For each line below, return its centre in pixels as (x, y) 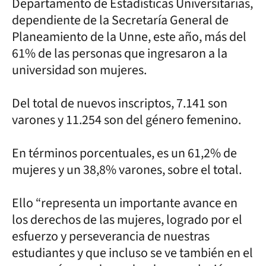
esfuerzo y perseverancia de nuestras (111, 236)
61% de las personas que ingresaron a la (120, 53)
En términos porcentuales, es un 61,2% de (124, 153)
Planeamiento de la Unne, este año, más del (129, 37)
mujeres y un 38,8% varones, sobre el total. (128, 170)
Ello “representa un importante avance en (125, 203)
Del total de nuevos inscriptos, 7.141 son (120, 103)
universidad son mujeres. (79, 70)
